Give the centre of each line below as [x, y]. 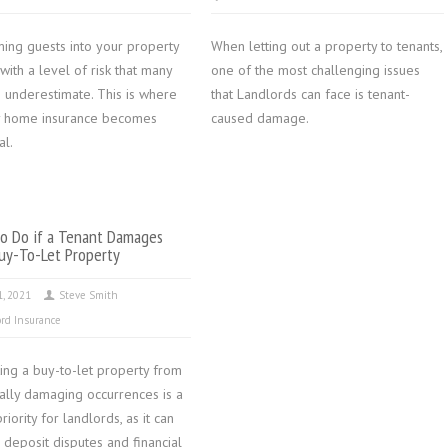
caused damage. [259, 118]
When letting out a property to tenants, [326, 46]
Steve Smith [89, 295]
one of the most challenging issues [315, 70]
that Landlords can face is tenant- [310, 94]
